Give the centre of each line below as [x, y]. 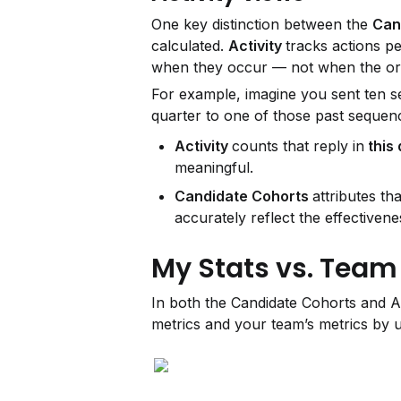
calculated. [190, 46]
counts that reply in [298, 146]
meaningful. [214, 167]
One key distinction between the [262, 24]
